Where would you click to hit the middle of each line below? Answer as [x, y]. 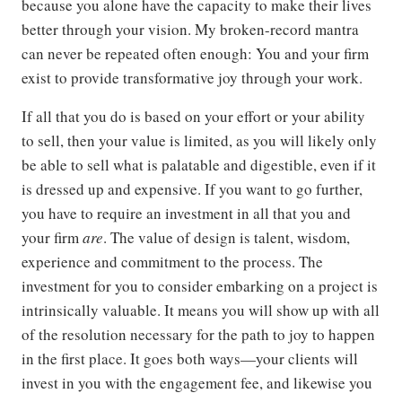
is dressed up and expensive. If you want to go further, [192, 189]
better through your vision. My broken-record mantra [190, 30]
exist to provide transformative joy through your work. [192, 78]
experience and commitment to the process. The [172, 262]
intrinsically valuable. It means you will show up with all [201, 310]
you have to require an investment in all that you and [186, 214]
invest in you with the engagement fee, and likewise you [197, 383]
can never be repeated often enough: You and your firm [195, 54]
